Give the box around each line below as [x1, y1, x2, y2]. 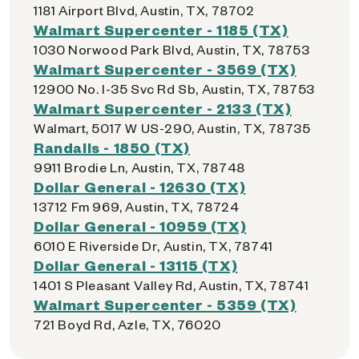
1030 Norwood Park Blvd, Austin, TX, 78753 [34, 41, 310, 58]
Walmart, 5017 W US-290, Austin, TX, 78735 [34, 119, 311, 136]
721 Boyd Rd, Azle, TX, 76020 [34, 316, 221, 333]
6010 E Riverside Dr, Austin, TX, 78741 [34, 237, 273, 254]
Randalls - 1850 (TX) [34, 138, 190, 156]
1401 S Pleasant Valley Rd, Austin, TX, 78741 [34, 276, 309, 293]
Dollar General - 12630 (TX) [34, 177, 246, 196]
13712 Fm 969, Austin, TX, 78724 [34, 198, 240, 215]
